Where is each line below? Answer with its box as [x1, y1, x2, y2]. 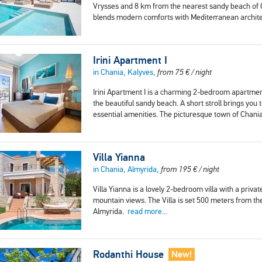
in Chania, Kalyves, [93, 67, 157, 78]
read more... [127, 206, 167, 217]
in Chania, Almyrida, [93, 164, 161, 175]
